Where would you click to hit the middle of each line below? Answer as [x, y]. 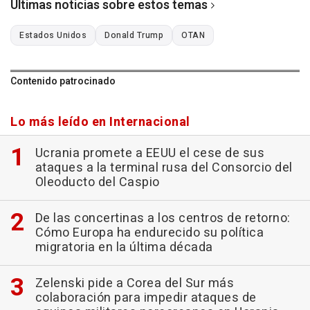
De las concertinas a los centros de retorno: [163, 218]
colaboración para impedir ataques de [146, 298]
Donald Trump [134, 35]
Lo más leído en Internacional [100, 122]
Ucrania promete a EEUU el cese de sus [149, 153]
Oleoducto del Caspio [97, 182]
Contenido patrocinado [63, 81]
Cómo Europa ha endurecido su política [149, 232]
